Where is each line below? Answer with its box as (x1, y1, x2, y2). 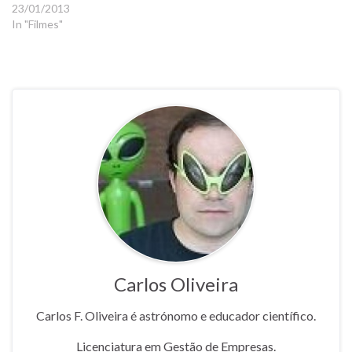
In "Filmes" (12, 16, 63, 31)
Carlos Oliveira (114, 272, 238, 295)
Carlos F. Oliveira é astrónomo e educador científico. (36, 307, 316, 323)
